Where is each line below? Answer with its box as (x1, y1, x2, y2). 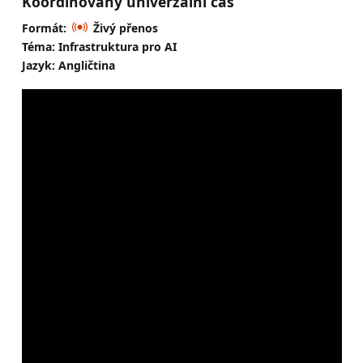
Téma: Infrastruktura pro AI (21, 38, 177, 54)
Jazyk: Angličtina (21, 57, 115, 73)
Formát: (21, 19, 66, 36)
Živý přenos (92, 19, 158, 36)
